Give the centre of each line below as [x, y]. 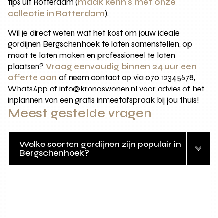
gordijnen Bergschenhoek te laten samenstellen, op [100, 44]
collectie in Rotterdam [56, 14]
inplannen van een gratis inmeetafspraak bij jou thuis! [104, 100]
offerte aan [33, 78]
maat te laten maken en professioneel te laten [92, 55]
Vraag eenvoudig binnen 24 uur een [121, 67]
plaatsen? [27, 67]
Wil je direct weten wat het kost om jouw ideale [94, 33]
